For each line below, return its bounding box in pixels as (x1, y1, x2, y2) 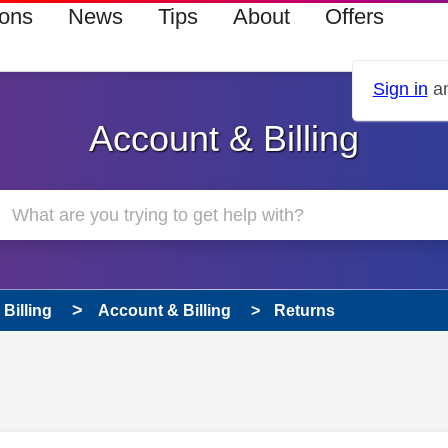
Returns (274, 302, 335, 319)
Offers (324, 4, 384, 29)
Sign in (372, 79, 428, 100)
